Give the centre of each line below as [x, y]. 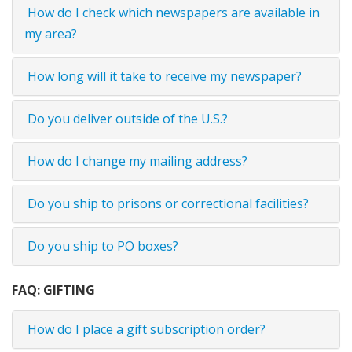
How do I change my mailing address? [136, 161]
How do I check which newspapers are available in [172, 13]
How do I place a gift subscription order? [145, 329]
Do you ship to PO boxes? [101, 246]
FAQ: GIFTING [53, 290]
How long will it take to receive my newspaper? [163, 76]
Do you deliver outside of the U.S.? [126, 119]
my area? [51, 34]
